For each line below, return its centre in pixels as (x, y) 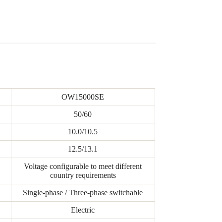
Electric (83, 210)
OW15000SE (83, 97)
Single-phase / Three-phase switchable (83, 193)
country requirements (83, 175)
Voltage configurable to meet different (83, 166)
